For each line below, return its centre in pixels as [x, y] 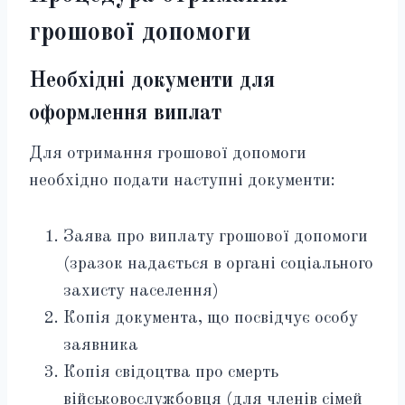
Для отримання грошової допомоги [168, 155]
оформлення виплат [125, 114]
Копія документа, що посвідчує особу [211, 319]
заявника [101, 346]
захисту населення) [141, 292]
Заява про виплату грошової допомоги [216, 238]
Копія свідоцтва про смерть [171, 373]
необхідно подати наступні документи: [182, 182]
